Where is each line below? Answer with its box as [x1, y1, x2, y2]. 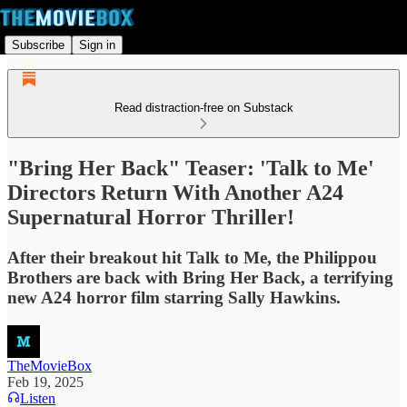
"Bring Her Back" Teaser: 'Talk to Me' [7, 155, 374, 180]
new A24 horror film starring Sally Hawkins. [7, 287, 341, 307]
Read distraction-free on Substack [114, 101, 293, 114]
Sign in [79, 37, 115, 52]
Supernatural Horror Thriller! [7, 204, 294, 229]
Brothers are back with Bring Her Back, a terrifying [7, 267, 393, 287]
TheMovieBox [7, 357, 92, 373]
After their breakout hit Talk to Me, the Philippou [7, 247, 377, 267]
